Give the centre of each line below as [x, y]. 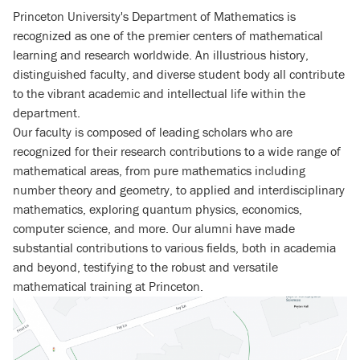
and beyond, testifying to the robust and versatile [145, 268]
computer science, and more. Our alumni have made [154, 229]
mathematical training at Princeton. [108, 287]
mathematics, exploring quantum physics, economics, [157, 210]
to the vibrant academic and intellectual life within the [159, 94]
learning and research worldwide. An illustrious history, [161, 56]
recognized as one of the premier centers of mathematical [168, 37]
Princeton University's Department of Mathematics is [154, 17]
